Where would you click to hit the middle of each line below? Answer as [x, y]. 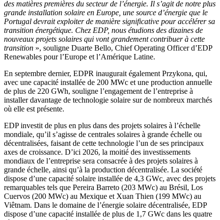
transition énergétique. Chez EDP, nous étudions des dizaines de [103, 30]
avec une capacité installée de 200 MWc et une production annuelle [108, 82]
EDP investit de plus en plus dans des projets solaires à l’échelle [102, 125]
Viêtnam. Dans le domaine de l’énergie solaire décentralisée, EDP [105, 205]
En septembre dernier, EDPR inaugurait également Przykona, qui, [106, 73]
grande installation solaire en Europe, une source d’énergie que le [106, 12]
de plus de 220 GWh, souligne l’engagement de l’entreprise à [98, 91]
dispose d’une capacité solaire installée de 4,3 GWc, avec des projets [110, 178]
